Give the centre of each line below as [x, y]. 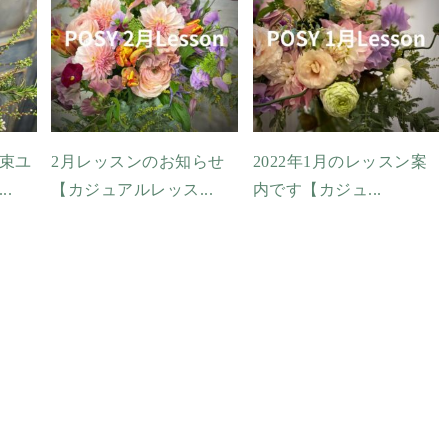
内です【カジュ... [317, 189]
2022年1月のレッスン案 [340, 161]
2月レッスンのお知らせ [138, 161]
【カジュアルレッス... [132, 189]
